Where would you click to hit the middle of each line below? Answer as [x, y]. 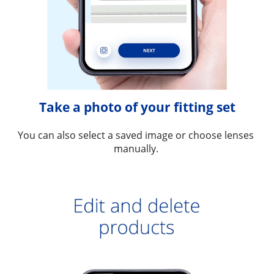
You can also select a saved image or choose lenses [136, 135]
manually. [137, 148]
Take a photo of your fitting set [137, 107]
